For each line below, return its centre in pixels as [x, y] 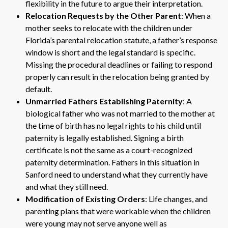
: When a [196, 15]
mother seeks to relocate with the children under [109, 27]
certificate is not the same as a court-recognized [109, 150]
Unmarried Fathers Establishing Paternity [104, 101]
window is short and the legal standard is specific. [110, 52]
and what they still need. [67, 186]
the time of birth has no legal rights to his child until [113, 125]
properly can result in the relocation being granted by [117, 76]
